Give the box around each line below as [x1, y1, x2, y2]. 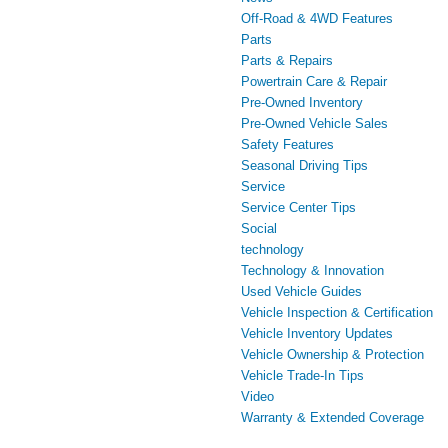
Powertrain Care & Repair [241, 74, 387, 90]
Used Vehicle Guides [241, 284, 362, 300]
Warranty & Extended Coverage [241, 410, 424, 426]
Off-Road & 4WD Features [241, 11, 393, 27]
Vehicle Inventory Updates [241, 326, 393, 342]
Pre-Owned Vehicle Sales [241, 116, 388, 132]
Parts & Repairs [241, 53, 333, 69]
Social [241, 221, 277, 237]
